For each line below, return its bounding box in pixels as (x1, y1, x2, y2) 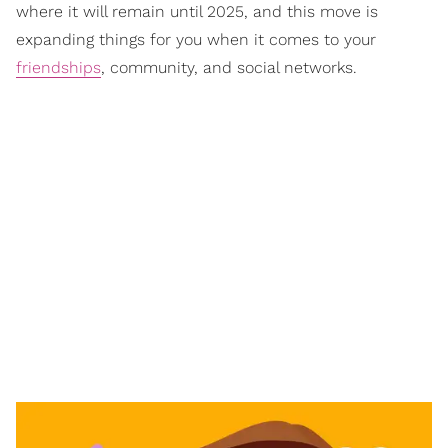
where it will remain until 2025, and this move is (16, 2, 378, 22)
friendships (16, 58, 101, 78)
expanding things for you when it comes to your (16, 30, 376, 50)
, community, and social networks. (101, 58, 357, 78)
